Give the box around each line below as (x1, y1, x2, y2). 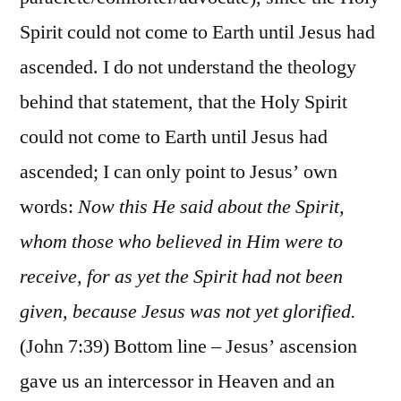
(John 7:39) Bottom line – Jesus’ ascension (20, 333, 357, 359)
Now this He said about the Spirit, (78, 193, 345, 219)
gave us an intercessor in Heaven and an (20, 368, 335, 394)
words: (20, 193, 78, 219)
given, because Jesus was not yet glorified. (20, 298, 356, 324)
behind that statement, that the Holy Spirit (20, 89, 347, 115)
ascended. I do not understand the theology (20, 54, 356, 80)
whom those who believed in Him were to (20, 228, 343, 254)
